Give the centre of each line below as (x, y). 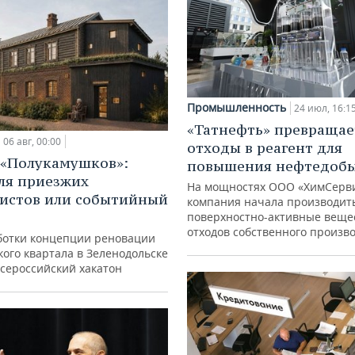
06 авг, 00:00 (32, 142)
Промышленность (237, 108)
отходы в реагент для (265, 148)
